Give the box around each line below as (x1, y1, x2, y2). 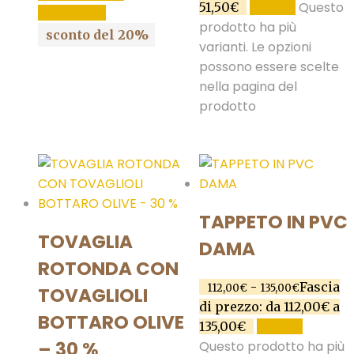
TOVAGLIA (38, 229, 133, 255)
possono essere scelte (198, 58, 339, 77)
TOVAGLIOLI (38, 283, 148, 309)
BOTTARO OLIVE (38, 310, 184, 336)
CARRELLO (38, 5, 106, 21)
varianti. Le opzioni (198, 38, 311, 57)
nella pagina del (198, 77, 297, 96)
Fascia (299, 279, 340, 296)
